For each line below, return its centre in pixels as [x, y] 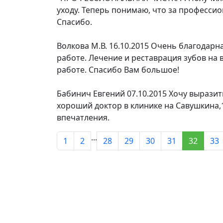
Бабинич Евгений [91, 94]
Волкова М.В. [82, 46]
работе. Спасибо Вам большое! [118, 70]
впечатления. [83, 117]
